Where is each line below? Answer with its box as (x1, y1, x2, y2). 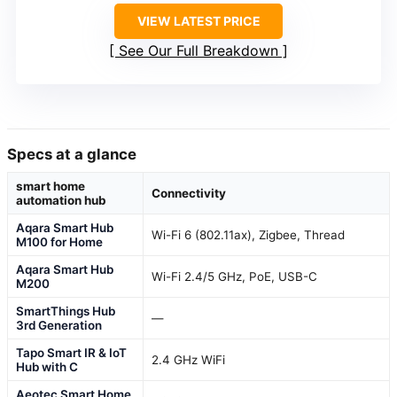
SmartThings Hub (16, 303, 115, 318)
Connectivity (152, 185, 226, 200)
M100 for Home (16, 234, 103, 249)
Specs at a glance (7, 144, 136, 163)
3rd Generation (16, 317, 102, 332)
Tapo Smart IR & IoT (16, 345, 127, 360)
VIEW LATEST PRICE (136, 12, 261, 28)
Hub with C (16, 359, 78, 374)
